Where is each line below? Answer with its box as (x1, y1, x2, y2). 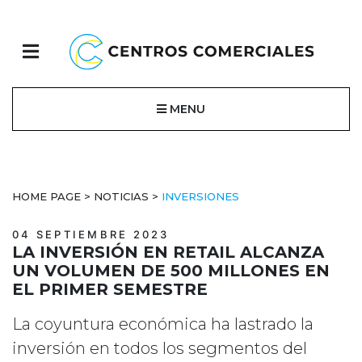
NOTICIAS (94, 190, 149, 203)
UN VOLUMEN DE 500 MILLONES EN (12, 261, 330, 280)
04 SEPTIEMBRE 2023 (12, 228, 170, 241)
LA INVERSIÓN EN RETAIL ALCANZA (12, 242, 324, 262)
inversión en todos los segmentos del (12, 339, 307, 358)
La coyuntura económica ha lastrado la (12, 314, 314, 334)
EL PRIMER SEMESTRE (12, 280, 208, 299)
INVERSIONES (162, 190, 239, 203)
